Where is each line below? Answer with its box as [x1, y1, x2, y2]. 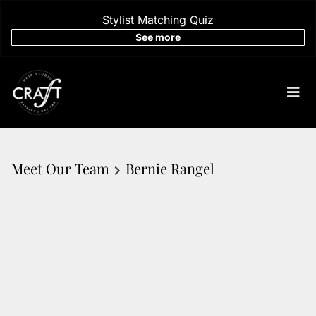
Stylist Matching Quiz [102, 13, 214, 27]
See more [135, 31, 181, 43]
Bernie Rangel [125, 159, 214, 178]
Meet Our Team [11, 159, 109, 178]
